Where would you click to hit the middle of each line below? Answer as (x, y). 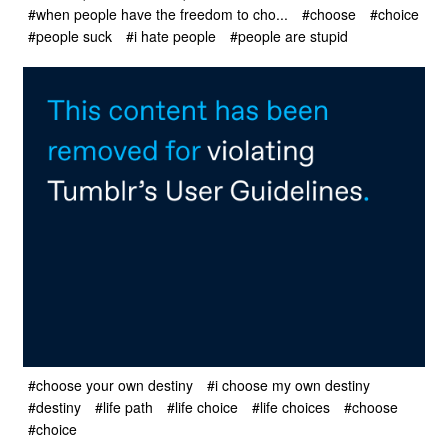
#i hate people (171, 36)
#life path (124, 406)
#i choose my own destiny (288, 384)
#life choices (291, 406)
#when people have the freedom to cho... (158, 13)
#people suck (70, 36)
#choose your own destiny (110, 384)
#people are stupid (289, 36)
